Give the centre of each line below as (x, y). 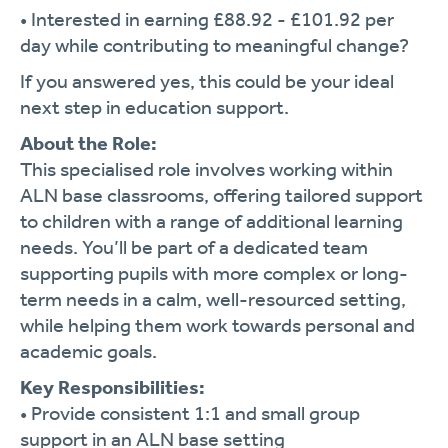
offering (249, 195)
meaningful (285, 45)
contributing (158, 45)
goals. (132, 351)
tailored (320, 195)
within (367, 169)
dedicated (278, 247)
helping (101, 325)
